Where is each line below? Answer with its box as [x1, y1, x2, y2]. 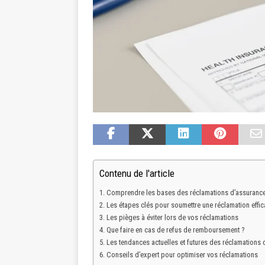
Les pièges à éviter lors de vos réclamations [106, 213, 238, 222]
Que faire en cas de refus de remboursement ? [106, 225, 244, 235]
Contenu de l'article [99, 167, 174, 180]
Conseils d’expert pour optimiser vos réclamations [106, 250, 258, 260]
